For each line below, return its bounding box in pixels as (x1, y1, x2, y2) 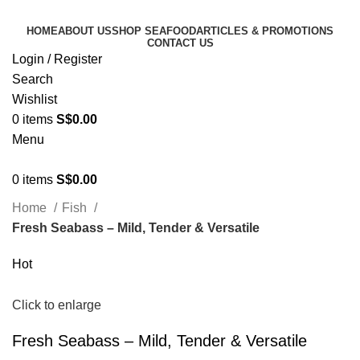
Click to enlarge (12, 298, 101, 313)
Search (12, 72, 53, 86)
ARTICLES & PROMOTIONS (196, 25, 333, 37)
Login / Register (12, 52, 102, 66)
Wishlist (12, 92, 57, 106)
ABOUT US (58, 25, 112, 37)
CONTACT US (146, 37, 214, 49)
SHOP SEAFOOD (112, 25, 196, 37)
